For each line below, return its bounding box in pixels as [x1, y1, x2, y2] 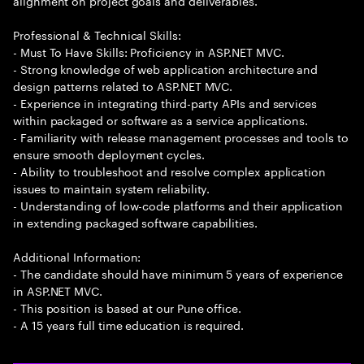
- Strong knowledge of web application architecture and [13, 59, 318, 77]
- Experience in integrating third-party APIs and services [13, 93, 318, 111]
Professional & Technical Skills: [13, 25, 181, 43]
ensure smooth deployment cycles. [13, 145, 205, 162]
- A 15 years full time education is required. [13, 315, 244, 333]
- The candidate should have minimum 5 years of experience [13, 264, 344, 282]
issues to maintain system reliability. [13, 179, 210, 197]
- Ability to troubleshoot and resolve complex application [13, 162, 327, 180]
